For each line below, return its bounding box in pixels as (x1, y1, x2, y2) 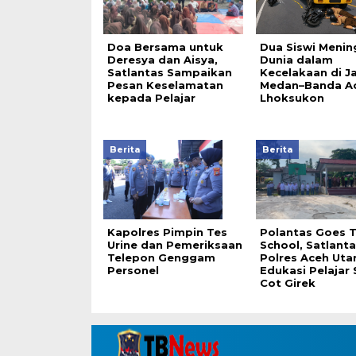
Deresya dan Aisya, (106, 53, 218, 66)
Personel (106, 264, 159, 277)
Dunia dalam (259, 53, 333, 66)
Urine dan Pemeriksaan (106, 238, 242, 251)
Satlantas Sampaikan (106, 66, 232, 79)
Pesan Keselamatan (106, 79, 223, 91)
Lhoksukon (259, 91, 324, 104)
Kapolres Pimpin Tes (106, 226, 227, 238)
